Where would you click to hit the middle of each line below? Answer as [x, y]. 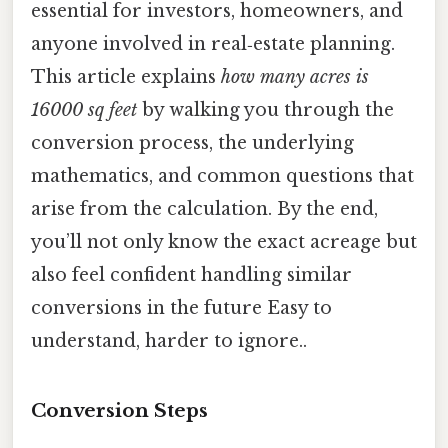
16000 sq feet [84, 109]
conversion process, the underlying [192, 142]
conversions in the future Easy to [181, 307]
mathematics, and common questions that [222, 175]
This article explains [126, 76]
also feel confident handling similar [191, 274]
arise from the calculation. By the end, [204, 208]
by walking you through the [265, 109]
